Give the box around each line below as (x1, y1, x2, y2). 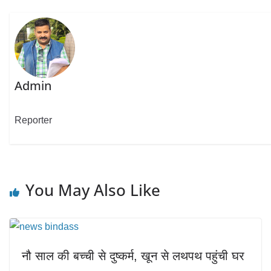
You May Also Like (25, 178, 160, 201)
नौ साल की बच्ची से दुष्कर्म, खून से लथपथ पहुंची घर (22, 249, 244, 263)
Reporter (15, 115, 53, 126)
